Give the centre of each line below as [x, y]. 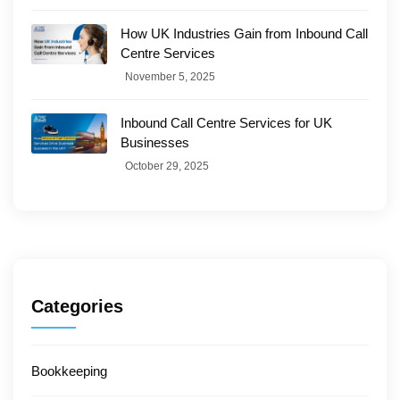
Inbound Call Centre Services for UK [226, 123]
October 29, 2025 [167, 167]
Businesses [155, 143]
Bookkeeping [69, 371]
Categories [77, 307]
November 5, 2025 [170, 77]
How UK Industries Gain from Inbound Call [244, 34]
